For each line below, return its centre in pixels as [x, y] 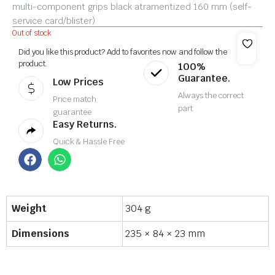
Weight [29, 209]
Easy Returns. [85, 124]
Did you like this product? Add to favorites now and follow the [123, 52]
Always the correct [211, 95]
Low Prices [79, 82]
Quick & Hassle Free [89, 141]
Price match [75, 99]
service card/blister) [54, 21]
